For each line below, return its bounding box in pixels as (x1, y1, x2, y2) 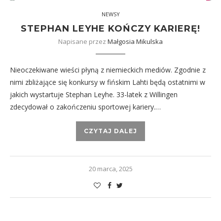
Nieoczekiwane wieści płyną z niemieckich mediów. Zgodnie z (10, 65, 206, 74)
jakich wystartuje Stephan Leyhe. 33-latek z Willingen (10, 90, 178, 99)
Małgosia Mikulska (108, 37, 163, 46)
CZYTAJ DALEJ (84, 127, 137, 135)
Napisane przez (58, 37, 108, 46)
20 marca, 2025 (88, 164, 133, 173)
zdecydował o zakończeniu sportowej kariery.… (10, 102, 161, 111)
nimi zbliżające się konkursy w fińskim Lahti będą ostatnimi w (10, 77, 205, 87)
